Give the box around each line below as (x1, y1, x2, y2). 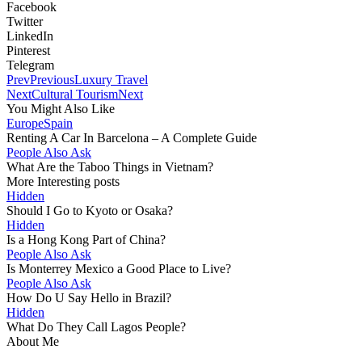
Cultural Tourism (32, 86, 118, 101)
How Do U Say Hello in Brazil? (6, 290, 171, 305)
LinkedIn (6, 28, 53, 43)
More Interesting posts (6, 174, 120, 188)
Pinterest (6, 43, 50, 57)
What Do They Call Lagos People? (6, 319, 186, 334)
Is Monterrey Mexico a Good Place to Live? (6, 261, 231, 276)
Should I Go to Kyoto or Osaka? (6, 203, 173, 217)
